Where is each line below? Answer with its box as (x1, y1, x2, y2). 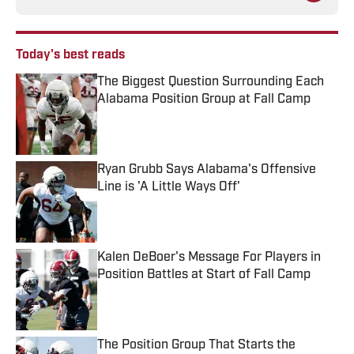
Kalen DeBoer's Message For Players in (97, 251, 321, 265)
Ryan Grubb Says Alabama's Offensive (97, 164, 316, 177)
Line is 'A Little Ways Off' (97, 181, 240, 194)
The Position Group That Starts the (97, 339, 296, 352)
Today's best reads (16, 49, 125, 62)
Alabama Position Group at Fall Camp (97, 93, 311, 107)
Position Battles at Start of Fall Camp (97, 269, 311, 282)
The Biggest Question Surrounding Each (97, 76, 324, 89)
